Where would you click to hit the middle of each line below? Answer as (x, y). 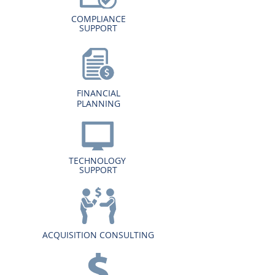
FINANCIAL (98, 93)
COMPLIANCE (98, 19)
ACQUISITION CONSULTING (98, 235)
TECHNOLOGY (98, 161)
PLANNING (98, 103)
